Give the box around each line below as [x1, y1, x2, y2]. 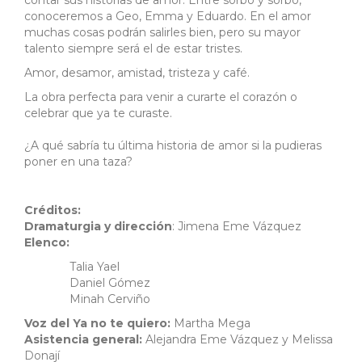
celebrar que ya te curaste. [24, 106, 175, 121]
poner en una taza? [24, 154, 133, 170]
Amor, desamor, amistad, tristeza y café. [24, 65, 250, 81]
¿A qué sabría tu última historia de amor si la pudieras [24, 138, 322, 154]
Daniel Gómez [24, 276, 150, 291]
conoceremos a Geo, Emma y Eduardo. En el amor [24, 9, 311, 24]
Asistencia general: [24, 332, 142, 347]
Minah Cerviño [24, 292, 150, 307]
